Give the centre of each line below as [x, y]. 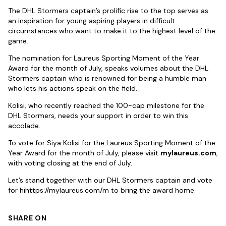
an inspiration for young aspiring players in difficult [92, 21]
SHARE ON [27, 218]
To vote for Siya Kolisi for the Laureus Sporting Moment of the [112, 143]
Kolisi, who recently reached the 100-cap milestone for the [106, 106]
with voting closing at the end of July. [70, 163]
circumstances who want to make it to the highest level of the [112, 31]
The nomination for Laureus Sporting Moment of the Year [104, 58]
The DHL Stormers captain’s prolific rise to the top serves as [108, 11]
